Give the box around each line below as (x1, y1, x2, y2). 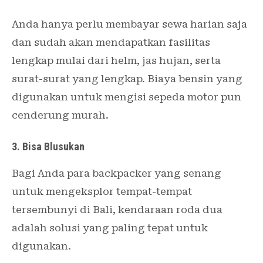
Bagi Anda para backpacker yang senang (12, 167, 221, 179)
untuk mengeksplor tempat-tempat (12, 185, 192, 197)
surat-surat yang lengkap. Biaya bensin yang (12, 72, 242, 85)
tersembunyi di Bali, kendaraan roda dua (12, 203, 222, 215)
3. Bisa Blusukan (12, 140, 85, 153)
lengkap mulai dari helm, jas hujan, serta (12, 54, 221, 66)
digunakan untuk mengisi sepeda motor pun (12, 90, 241, 103)
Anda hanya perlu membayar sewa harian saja (12, 18, 247, 30)
